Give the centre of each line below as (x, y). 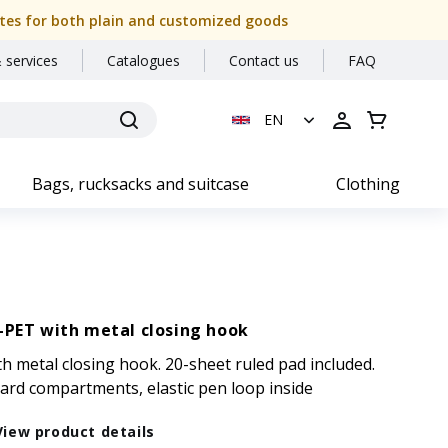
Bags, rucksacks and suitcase (140, 184)
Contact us (264, 60)
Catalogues (143, 60)
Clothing (368, 184)
